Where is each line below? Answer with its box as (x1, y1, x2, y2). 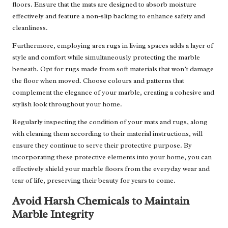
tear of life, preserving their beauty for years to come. (12, 176, 176, 185)
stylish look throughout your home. (12, 100, 122, 109)
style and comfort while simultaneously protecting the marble (12, 53, 200, 62)
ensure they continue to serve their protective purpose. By (12, 141, 192, 150)
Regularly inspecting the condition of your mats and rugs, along (12, 118, 208, 127)
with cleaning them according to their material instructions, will (12, 129, 203, 138)
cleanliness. (12, 23, 48, 33)
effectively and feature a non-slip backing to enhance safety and (12, 12, 205, 21)
